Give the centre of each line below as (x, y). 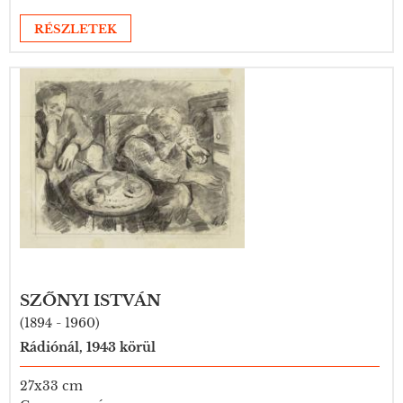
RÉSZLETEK (76, 29)
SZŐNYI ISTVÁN (90, 301)
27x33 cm (51, 386)
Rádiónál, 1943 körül (88, 347)
